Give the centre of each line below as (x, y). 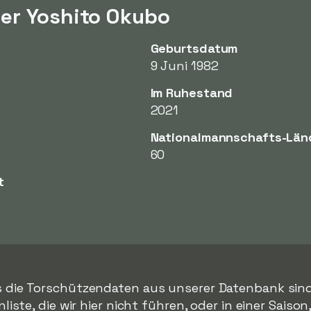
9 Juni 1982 (184, 66)
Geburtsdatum (194, 48)
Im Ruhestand (192, 93)
